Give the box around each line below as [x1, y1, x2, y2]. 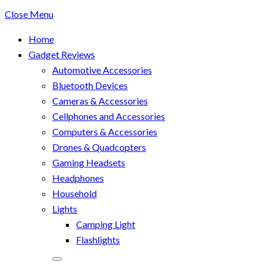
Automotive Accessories [52, 64, 152, 76]
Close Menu [5, 8, 53, 20]
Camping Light [76, 218, 135, 230]
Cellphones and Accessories [52, 110, 165, 122]
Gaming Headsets [52, 157, 125, 169]
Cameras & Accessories [52, 95, 148, 107]
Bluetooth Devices [52, 80, 128, 91]
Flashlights [76, 234, 120, 246]
